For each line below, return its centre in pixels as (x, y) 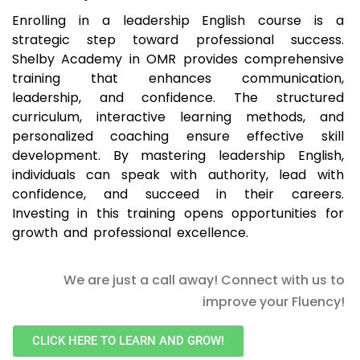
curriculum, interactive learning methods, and (178, 117)
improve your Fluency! (274, 302)
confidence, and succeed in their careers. (178, 194)
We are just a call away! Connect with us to (204, 280)
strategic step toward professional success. (178, 40)
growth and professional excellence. (130, 233)
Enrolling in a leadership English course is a (178, 21)
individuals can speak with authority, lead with (178, 175)
